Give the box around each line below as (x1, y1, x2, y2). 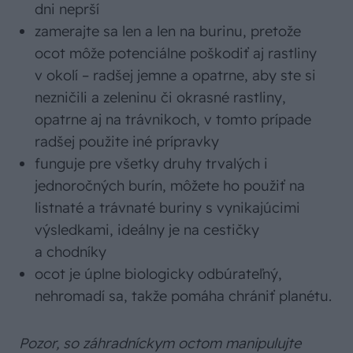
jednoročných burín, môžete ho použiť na (35, 176, 305, 195)
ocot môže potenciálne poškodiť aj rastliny (35, 44, 317, 63)
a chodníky (35, 243, 106, 262)
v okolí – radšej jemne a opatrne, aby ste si (35, 66, 316, 85)
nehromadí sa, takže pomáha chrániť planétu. (35, 287, 332, 306)
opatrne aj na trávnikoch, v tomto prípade (35, 110, 311, 129)
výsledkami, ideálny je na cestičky (35, 221, 259, 240)
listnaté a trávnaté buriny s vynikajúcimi (35, 199, 300, 217)
